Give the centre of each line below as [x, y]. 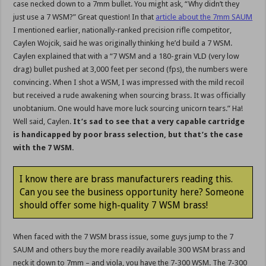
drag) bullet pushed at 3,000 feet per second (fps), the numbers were [131, 69]
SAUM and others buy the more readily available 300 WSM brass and [129, 250]
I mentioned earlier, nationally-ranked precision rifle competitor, [123, 30]
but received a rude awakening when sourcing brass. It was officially [129, 96]
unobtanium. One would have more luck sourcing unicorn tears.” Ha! [128, 109]
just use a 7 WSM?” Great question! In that [85, 17]
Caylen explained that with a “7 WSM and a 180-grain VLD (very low [126, 56]
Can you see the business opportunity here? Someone [132, 192]
